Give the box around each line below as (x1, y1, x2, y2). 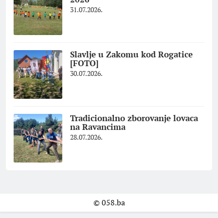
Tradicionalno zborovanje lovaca (70, 112, 198, 124)
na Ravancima (70, 121, 126, 133)
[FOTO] (70, 57, 99, 69)
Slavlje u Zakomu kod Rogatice (70, 49, 193, 60)
